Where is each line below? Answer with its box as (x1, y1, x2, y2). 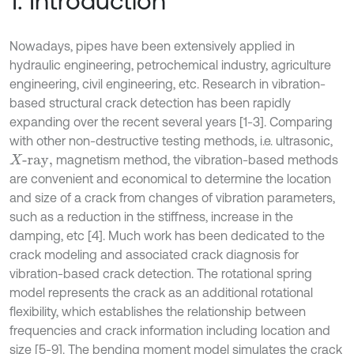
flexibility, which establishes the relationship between (9, 304, 306, 318)
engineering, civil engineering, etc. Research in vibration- (9, 77, 326, 91)
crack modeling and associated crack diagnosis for (9, 247, 299, 262)
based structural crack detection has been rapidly (9, 96, 291, 110)
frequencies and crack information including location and (9, 323, 330, 337)
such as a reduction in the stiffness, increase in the (9, 209, 293, 224)
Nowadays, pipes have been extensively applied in (9, 39, 295, 53)
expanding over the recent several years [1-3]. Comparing (9, 115, 333, 129)
